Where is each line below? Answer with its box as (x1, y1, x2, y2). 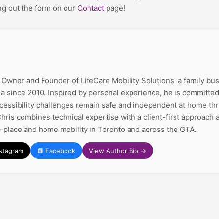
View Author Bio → (89, 147, 147, 155)
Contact (77, 3, 104, 13)
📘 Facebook (37, 147, 76, 155)
